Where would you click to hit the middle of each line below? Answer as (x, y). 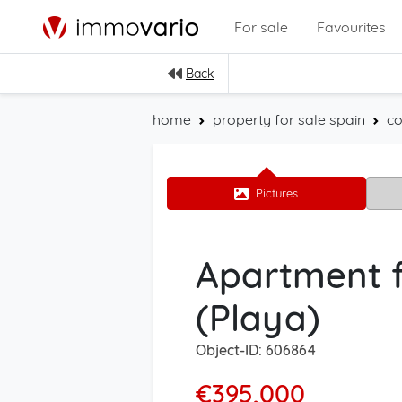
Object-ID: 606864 (256, 350)
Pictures (277, 193)
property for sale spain (289, 119)
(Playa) (258, 318)
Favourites (351, 26)
